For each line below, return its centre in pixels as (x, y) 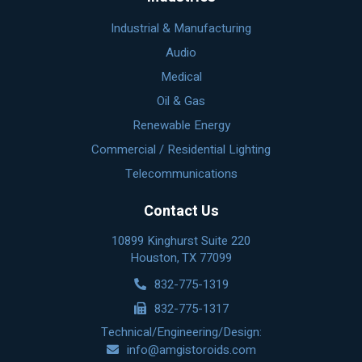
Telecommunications (181, 174)
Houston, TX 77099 (181, 258)
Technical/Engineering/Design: (181, 332)
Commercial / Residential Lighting (181, 149)
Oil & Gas (181, 101)
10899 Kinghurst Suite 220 (181, 241)
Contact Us (181, 211)
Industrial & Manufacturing (181, 28)
